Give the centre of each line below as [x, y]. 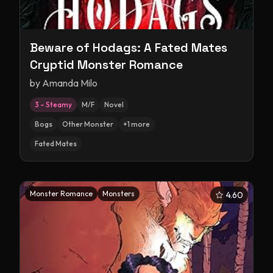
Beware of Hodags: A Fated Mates [129, 48]
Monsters [119, 193]
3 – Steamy [53, 105]
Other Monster [88, 124]
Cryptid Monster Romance [106, 65]
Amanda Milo [70, 83]
